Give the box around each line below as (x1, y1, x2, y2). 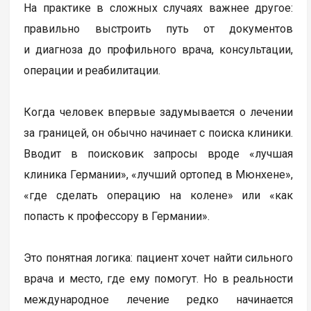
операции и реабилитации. (24, 63, 161, 77)
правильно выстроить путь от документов (24, 22, 294, 35)
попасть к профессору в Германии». (24, 209, 210, 223)
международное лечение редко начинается (24, 292, 294, 306)
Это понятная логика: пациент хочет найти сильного (24, 251, 294, 264)
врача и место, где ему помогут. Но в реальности (24, 271, 294, 285)
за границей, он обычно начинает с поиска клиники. (24, 126, 294, 140)
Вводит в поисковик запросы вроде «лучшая (24, 146, 294, 160)
